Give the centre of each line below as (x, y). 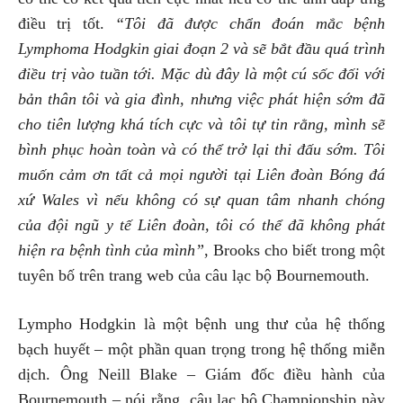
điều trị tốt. (67, 24)
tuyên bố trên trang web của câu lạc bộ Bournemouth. (194, 276)
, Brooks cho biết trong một (295, 251)
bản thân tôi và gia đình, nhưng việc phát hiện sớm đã (201, 99)
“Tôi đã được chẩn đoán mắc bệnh (251, 24)
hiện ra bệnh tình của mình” (111, 251)
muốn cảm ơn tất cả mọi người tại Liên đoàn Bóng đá (201, 175)
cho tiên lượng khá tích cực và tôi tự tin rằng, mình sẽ (201, 125)
